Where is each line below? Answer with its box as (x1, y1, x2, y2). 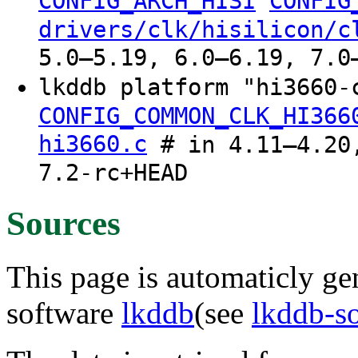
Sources (6, 204, 121, 242)
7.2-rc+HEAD (38, 159, 188, 188)
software (6, 295, 121, 330)
